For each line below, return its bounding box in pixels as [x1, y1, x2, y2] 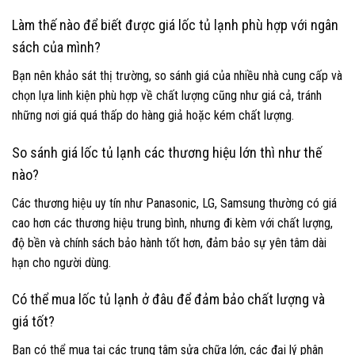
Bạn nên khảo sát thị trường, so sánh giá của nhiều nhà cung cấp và [12, 67, 342, 83]
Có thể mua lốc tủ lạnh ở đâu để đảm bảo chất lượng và [12, 291, 325, 308]
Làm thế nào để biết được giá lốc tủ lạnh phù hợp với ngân [12, 16, 338, 33]
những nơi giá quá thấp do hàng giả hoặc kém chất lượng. [12, 107, 294, 123]
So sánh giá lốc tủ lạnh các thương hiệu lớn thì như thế [12, 143, 322, 161]
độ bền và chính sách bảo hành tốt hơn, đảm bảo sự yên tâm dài [12, 235, 326, 250]
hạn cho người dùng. [12, 254, 111, 270]
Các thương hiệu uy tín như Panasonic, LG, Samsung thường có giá [12, 195, 337, 211]
